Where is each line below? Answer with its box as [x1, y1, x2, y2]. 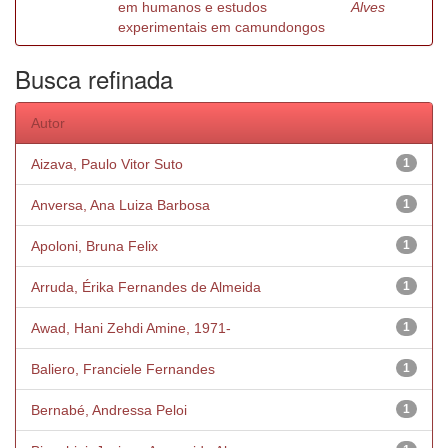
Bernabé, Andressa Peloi [31, 402, 187, 418]
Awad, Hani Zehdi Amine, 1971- [31, 320, 231, 336]
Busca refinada [15, 61, 173, 96]
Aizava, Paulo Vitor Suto [31, 156, 183, 172]
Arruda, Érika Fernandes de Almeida [31, 279, 261, 295]
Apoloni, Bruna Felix [31, 238, 158, 254]
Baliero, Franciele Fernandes [31, 361, 215, 377]
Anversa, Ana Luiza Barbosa [31, 197, 210, 213]
